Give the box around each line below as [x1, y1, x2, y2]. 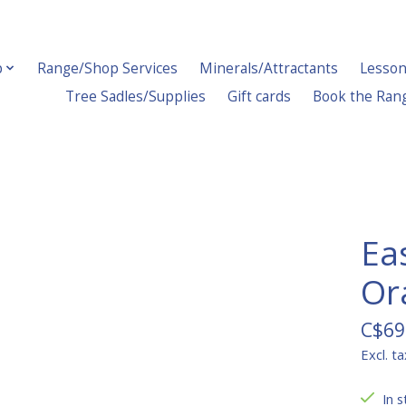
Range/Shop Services [37, 58, 179, 78]
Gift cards [227, 86, 292, 106]
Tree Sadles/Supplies [65, 86, 207, 106]
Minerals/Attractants [199, 58, 339, 78]
